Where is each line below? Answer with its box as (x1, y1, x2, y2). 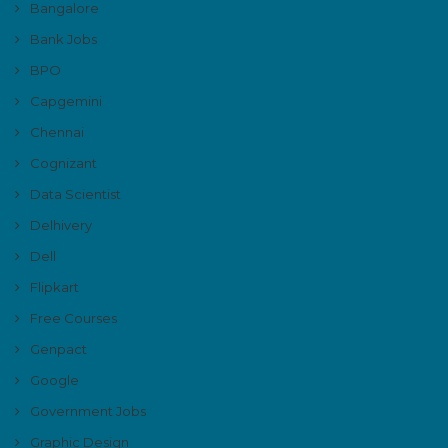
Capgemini (30, 92, 102, 109)
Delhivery (30, 216, 92, 233)
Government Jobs (30, 402, 146, 419)
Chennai (30, 123, 84, 140)
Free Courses (30, 309, 117, 326)
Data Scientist (30, 185, 121, 202)
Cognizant (30, 154, 97, 171)
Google (30, 371, 79, 388)
